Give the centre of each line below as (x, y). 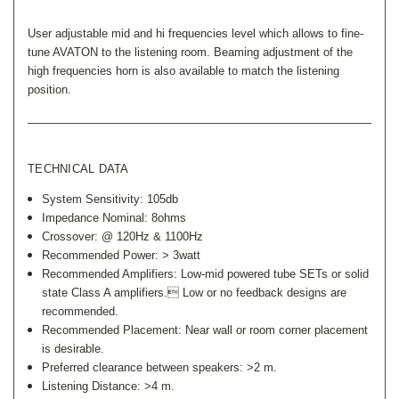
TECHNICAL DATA (78, 168)
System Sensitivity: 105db (110, 199)
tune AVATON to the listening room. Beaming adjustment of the (190, 52)
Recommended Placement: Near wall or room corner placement (205, 330)
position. (49, 89)
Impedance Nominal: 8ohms (114, 217)
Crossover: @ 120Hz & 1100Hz (123, 236)
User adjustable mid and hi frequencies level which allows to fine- (195, 33)
